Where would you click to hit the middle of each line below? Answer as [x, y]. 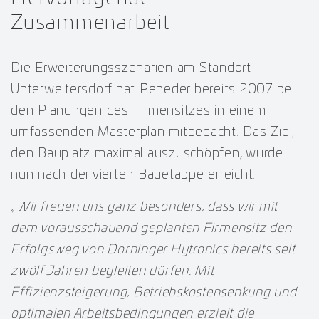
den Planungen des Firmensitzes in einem [138, 111]
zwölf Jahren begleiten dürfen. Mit [113, 271]
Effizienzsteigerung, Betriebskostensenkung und [154, 292]
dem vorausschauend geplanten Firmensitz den [151, 228]
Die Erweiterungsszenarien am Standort [131, 68]
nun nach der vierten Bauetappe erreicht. [133, 175]
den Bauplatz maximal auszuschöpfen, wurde [147, 153]
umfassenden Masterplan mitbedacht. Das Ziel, [153, 132]
